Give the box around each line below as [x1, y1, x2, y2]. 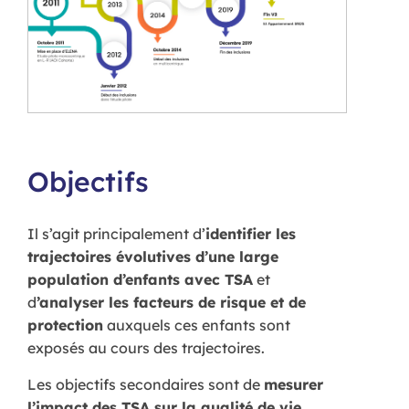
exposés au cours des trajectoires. [27, 339, 265, 358]
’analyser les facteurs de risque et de [37, 293, 306, 312]
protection [27, 316, 103, 335]
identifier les [205, 225, 296, 244]
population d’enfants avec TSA [27, 270, 253, 289]
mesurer [264, 374, 323, 393]
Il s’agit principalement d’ [27, 225, 205, 244]
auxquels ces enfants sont [103, 316, 290, 335]
